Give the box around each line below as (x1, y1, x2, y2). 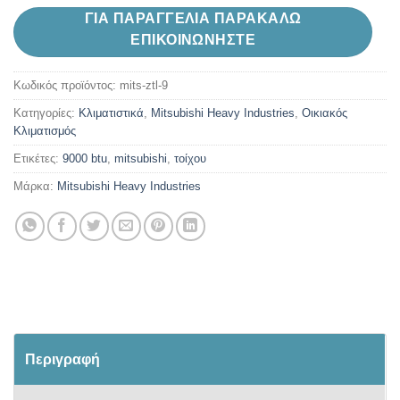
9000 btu (62, 151, 107, 165)
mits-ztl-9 (120, 78, 168, 92)
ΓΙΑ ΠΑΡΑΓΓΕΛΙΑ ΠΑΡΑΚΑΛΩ (84, 11, 302, 27)
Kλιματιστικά (79, 105, 144, 120)
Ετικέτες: (13, 151, 62, 165)
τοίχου (174, 151, 206, 165)
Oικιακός (302, 105, 347, 120)
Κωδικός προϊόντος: (13, 78, 120, 92)
